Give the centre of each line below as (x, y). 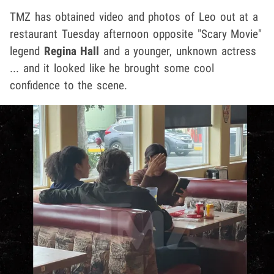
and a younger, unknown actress (178, 51)
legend (27, 51)
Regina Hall (72, 51)
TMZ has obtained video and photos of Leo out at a (134, 17)
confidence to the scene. (69, 85)
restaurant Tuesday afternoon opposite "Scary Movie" (136, 34)
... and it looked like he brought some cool (112, 68)
